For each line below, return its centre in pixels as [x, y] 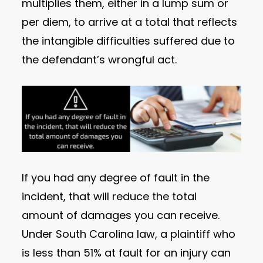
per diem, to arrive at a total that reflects [130, 22]
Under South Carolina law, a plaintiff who [129, 234]
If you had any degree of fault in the [116, 178]
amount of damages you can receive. [121, 215]
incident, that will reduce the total [109, 197]
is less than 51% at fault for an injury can [127, 253]
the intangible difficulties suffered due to [129, 41]
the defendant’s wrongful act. [100, 59]
